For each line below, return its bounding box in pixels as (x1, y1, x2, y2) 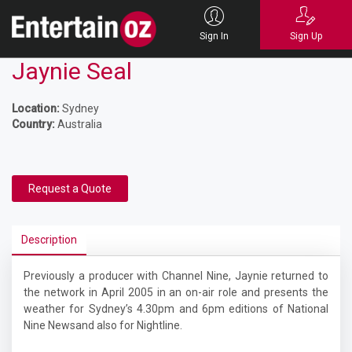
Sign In (200, 31, 229, 42)
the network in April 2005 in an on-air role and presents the (24, 286, 328, 299)
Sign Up (290, 31, 322, 42)
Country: (12, 118, 55, 130)
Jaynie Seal (12, 57, 132, 85)
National (288, 302, 328, 315)
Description (21, 233, 77, 246)
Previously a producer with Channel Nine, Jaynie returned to (24, 269, 328, 282)
